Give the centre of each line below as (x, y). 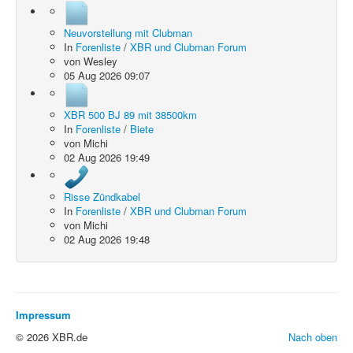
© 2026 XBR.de (52, 337)
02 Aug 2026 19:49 (107, 157)
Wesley (100, 61)
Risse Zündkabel (102, 197)
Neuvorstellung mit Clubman (128, 33)
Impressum (43, 315)
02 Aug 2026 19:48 (107, 239)
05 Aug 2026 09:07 (107, 75)
